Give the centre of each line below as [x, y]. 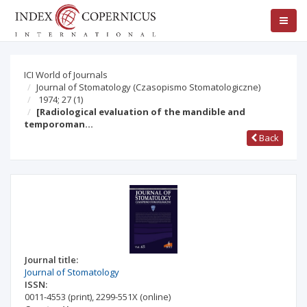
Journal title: [51, 260]
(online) [155, 297]
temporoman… [59, 124]
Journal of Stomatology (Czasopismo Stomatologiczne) [148, 87]
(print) [80, 297]
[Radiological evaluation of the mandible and [141, 112]
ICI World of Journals [66, 75]
